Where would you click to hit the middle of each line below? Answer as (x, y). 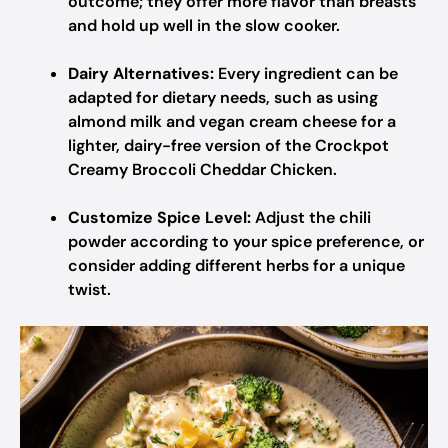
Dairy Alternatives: (141, 73)
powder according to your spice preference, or (246, 241)
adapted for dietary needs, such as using (223, 97)
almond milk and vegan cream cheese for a (232, 121)
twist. (89, 289)
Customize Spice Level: (159, 217)
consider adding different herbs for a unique (236, 265)
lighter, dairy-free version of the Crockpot (228, 145)
